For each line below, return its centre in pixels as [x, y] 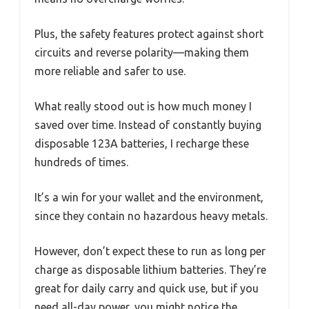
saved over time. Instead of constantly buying [148, 125]
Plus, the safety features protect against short [149, 34]
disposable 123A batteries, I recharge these [142, 144]
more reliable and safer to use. [110, 71]
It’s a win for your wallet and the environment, [149, 198]
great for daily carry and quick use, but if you [147, 289]
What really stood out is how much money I [143, 107]
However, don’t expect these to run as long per [150, 251]
